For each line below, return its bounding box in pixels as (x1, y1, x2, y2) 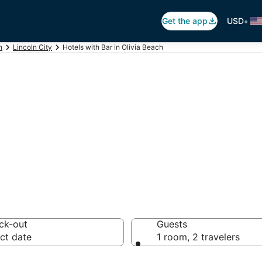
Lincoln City (13, 43, 52, 51)
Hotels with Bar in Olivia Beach (63, 43, 163, 51)
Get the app (162, 16, 208, 26)
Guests (157, 218, 187, 230)
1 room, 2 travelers (157, 231, 240, 243)
